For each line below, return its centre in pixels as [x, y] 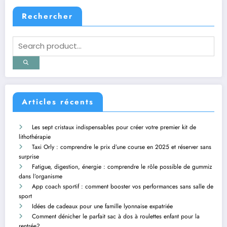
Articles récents [58, 102]
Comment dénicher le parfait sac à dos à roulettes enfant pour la [116, 216]
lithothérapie [35, 137]
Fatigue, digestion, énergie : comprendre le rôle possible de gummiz [122, 166]
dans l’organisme [41, 176]
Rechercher [47, 16]
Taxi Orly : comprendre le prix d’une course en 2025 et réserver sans [122, 147]
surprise [29, 156]
